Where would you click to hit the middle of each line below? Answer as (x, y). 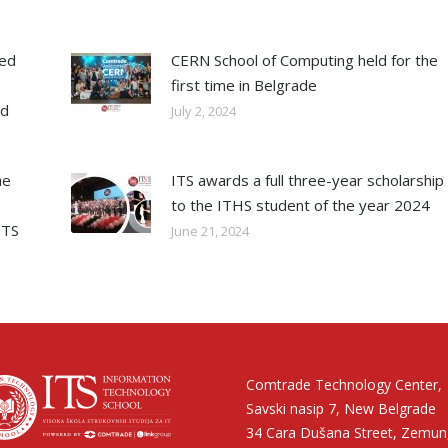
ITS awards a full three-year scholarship (307, 180)
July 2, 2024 (203, 111)
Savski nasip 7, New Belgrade (341, 409)
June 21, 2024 (209, 231)
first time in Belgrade (243, 85)
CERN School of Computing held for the (304, 60)
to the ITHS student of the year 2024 (300, 205)
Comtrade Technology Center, (344, 385)
